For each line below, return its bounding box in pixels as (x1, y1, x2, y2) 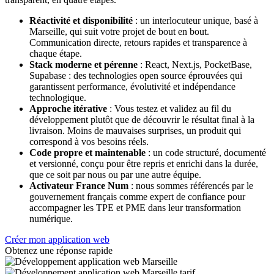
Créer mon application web (5, 234, 109, 245)
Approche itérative (29, 103, 107, 114)
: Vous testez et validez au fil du (107, 103, 231, 114)
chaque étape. (29, 48, 82, 59)
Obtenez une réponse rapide (5, 245, 113, 256)
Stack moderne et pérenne (29, 59, 138, 70)
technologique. (29, 92, 86, 103)
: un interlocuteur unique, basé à (133, 15, 258, 26)
